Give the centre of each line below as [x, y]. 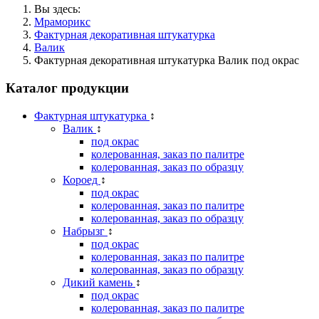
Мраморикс [62, 22]
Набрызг [85, 231]
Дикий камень [99, 282]
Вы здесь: [60, 9]
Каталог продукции [67, 88]
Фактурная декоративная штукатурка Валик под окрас [167, 61]
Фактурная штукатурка [92, 115]
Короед [82, 179]
